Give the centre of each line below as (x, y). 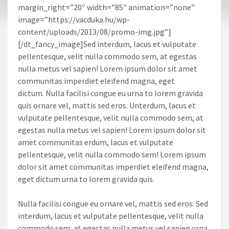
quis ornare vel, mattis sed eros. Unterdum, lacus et (107, 105)
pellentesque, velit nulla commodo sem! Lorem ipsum (112, 154)
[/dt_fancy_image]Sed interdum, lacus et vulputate (107, 44)
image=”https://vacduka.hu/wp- (74, 19)
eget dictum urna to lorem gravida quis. (86, 179)
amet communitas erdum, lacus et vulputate (96, 142)
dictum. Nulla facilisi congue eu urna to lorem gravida (110, 93)
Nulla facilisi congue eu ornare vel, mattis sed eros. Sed (113, 203)
